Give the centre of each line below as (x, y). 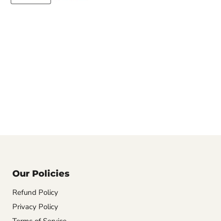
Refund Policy (35, 192)
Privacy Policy (35, 207)
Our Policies (41, 174)
